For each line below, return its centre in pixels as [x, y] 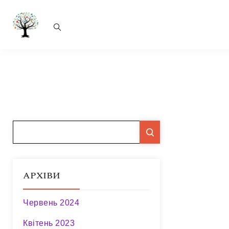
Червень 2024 [51, 203]
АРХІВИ [42, 176]
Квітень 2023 [49, 223]
